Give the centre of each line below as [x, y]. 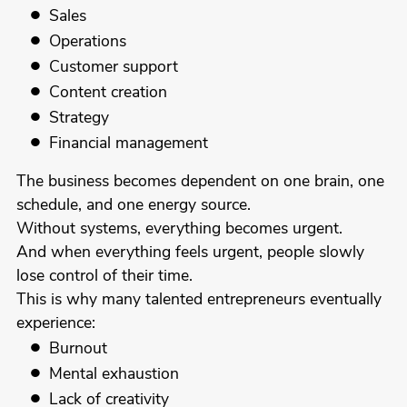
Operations [88, 43]
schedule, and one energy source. [133, 206]
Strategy [79, 119]
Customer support [114, 68]
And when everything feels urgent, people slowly [190, 253]
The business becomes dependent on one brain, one [200, 183]
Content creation [109, 94]
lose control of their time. [104, 277]
